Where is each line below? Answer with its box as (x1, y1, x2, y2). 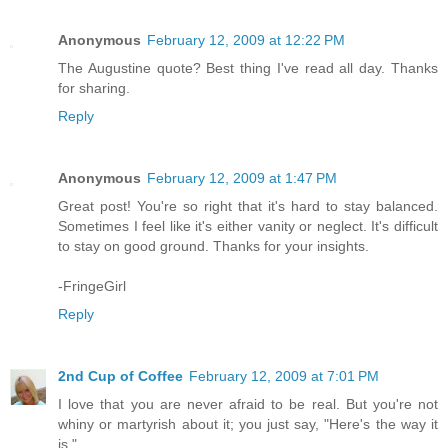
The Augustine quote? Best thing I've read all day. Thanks (58, 60, 438, 77)
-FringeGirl (58, 278, 126, 295)
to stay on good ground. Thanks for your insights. (58, 238, 369, 255)
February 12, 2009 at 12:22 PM (147, 32, 345, 49)
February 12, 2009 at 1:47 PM (147, 170, 337, 187)
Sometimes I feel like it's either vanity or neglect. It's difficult (58, 218, 438, 235)
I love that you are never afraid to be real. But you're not (58, 396, 438, 413)
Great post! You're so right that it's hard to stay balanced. (58, 198, 438, 215)
